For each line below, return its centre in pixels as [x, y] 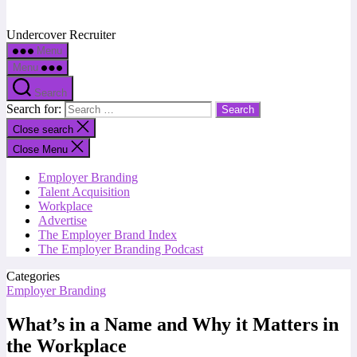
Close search [45, 129]
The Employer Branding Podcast [121, 249]
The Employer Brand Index [108, 235]
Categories [33, 276]
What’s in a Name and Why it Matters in [173, 324]
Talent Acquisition [84, 192]
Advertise [63, 220]
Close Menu [40, 149]
